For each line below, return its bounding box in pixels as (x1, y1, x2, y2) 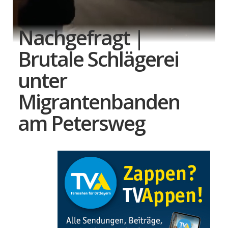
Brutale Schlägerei (18, 45, 179, 73)
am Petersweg (18, 109, 145, 137)
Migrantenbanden (18, 88, 180, 116)
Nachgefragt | (18, 23, 144, 51)
